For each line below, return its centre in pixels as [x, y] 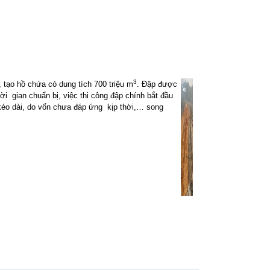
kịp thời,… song [135, 107]
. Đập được [157, 84]
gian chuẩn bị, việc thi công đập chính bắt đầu [93, 96]
